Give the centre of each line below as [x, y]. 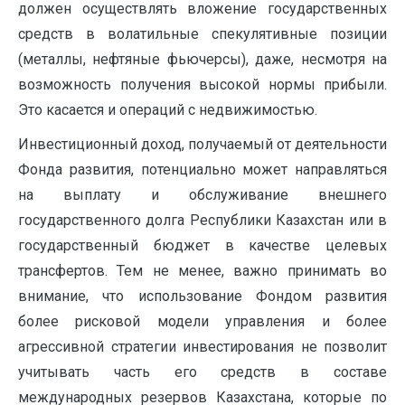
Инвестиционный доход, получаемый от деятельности [202, 145]
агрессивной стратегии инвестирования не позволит [202, 347]
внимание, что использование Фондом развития [202, 297]
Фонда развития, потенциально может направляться [202, 170]
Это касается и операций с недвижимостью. [168, 110]
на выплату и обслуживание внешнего [202, 195]
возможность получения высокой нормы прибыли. [202, 85]
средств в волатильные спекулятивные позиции [202, 34]
